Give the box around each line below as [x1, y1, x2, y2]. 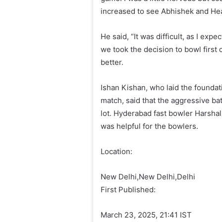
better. [101, 57, 124, 67]
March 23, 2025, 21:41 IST [101, 210, 192, 220]
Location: [101, 147, 133, 157]
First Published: [101, 185, 156, 195]
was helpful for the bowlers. [101, 121, 199, 131]
